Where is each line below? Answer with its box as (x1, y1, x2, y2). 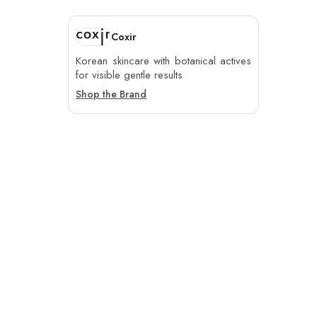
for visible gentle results (76, 67, 183, 83)
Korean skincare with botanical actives (76, 53, 251, 69)
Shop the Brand (76, 87, 146, 102)
